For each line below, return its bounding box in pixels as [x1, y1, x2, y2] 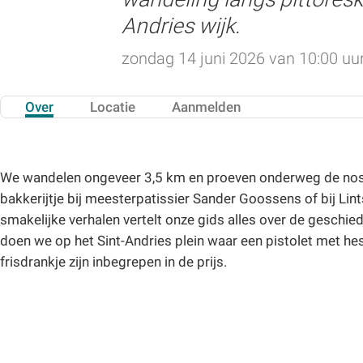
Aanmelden [172, 98, 241, 115]
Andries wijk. [122, 13, 245, 40]
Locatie [90, 98, 135, 115]
